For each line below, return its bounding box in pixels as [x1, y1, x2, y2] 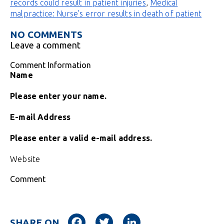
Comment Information [10, 60, 91, 70]
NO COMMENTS [10, 29, 82, 40]
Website [10, 154, 40, 164]
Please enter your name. [10, 91, 106, 101]
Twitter [121, 213, 147, 222]
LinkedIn [148, 213, 178, 222]
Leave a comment [10, 40, 80, 50]
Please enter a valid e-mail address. [10, 133, 152, 143]
